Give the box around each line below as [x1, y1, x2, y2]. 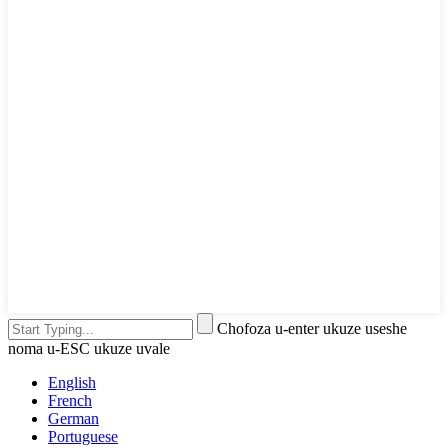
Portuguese [48, 427, 118, 445]
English [48, 373, 96, 391]
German [48, 409, 99, 427]
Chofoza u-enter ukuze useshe [217, 319, 407, 337]
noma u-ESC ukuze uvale [8, 339, 170, 357]
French [48, 391, 92, 409]
